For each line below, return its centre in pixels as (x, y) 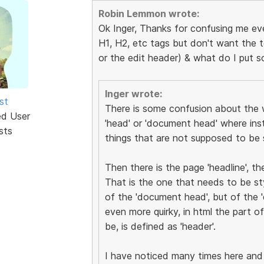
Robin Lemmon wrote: (148, 13)
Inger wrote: (133, 93)
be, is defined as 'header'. (160, 226)
